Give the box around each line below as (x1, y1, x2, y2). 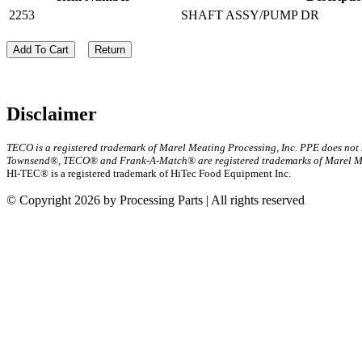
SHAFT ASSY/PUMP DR (181, 7, 319, 22)
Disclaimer (6, 103, 97, 124)
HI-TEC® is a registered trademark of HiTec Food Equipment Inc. (6, 166, 291, 179)
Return (95, 43, 125, 56)
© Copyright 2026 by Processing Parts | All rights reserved (6, 192, 305, 207)
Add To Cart (13, 43, 69, 56)
